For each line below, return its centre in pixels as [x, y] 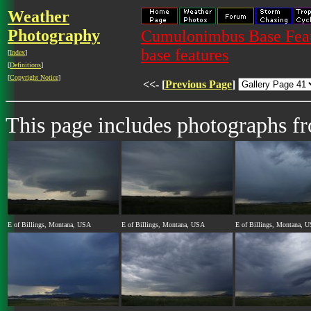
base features [185, 55]
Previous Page [199, 84]
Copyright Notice [34, 77]
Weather [39, 17]
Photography [54, 35]
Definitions [25, 65]
